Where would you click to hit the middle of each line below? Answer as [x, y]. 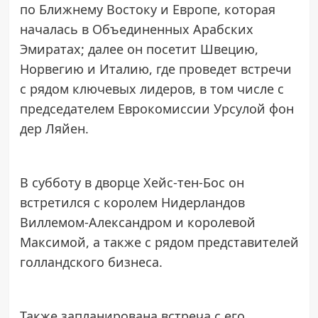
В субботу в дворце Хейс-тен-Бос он [132, 182]
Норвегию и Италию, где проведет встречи [155, 68]
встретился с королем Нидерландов [132, 202]
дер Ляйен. [54, 128]
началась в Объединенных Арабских [136, 29]
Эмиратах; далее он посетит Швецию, [139, 49]
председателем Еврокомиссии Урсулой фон [157, 108]
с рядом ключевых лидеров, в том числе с [152, 88]
